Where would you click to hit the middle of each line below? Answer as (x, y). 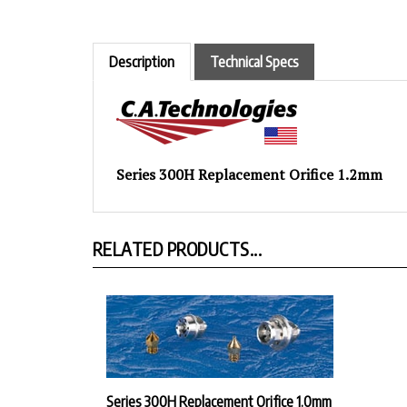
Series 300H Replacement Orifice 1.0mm (219, 385)
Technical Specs (254, 45)
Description (142, 45)
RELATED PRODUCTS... (178, 232)
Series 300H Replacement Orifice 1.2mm (249, 158)
